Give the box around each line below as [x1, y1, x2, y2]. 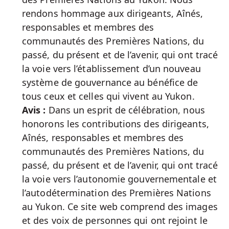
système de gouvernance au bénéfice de [22, 76, 198, 88]
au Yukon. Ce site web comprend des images [22, 200, 218, 213]
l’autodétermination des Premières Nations [22, 187, 211, 199]
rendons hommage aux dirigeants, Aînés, [22, 7, 203, 19]
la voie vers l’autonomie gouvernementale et [22, 173, 217, 185]
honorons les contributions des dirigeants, [22, 118, 209, 130]
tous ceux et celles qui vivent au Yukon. [22, 90, 195, 102]
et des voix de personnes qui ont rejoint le [22, 214, 208, 226]
